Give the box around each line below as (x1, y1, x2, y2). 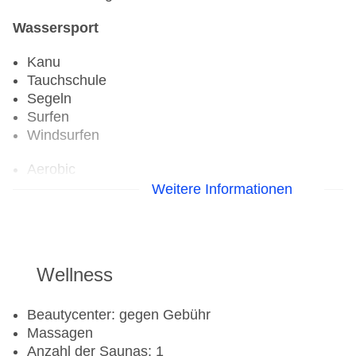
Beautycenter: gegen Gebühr (27, 307, 211, 323)
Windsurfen (27, 127, 99, 144)
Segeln (27, 91, 72, 107)
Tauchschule (27, 72, 106, 89)
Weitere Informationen (152, 180, 292, 197)
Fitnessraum (27, 198, 106, 215)
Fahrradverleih (27, 180, 119, 196)
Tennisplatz (27, 216, 99, 233)
